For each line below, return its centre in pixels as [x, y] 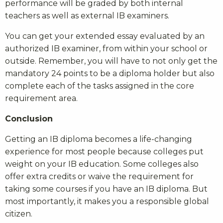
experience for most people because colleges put [104, 151]
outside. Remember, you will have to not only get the [111, 61]
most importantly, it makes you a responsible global [107, 201]
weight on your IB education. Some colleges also [102, 164]
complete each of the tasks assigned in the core [100, 86]
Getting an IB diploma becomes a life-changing [99, 139]
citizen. [19, 214]
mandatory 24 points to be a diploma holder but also [110, 73]
